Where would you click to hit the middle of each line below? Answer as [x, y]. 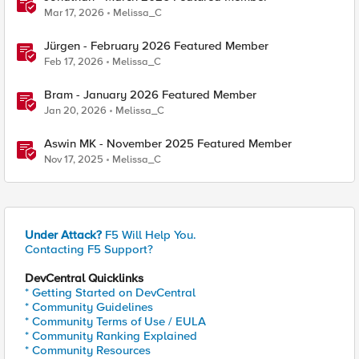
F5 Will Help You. [149, 235]
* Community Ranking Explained [111, 336]
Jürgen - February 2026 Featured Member [156, 46]
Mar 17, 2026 [74, 13]
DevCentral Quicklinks [84, 278]
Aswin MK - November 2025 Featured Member [168, 143]
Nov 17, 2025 [74, 159]
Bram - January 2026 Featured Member [150, 95]
